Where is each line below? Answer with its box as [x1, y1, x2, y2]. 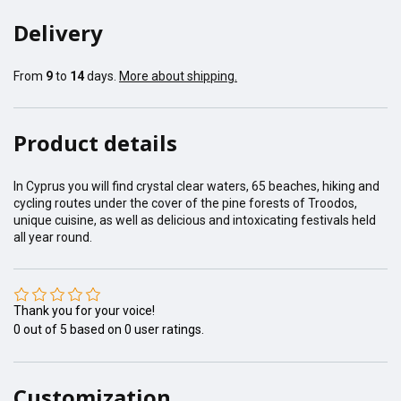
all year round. [13, 230, 92, 245]
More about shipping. [119, 69, 237, 84]
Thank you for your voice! [13, 303, 155, 319]
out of [21, 322, 60, 337]
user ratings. [132, 322, 204, 337]
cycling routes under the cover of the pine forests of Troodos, [13, 196, 357, 211]
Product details [13, 128, 177, 158]
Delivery [13, 18, 103, 48]
